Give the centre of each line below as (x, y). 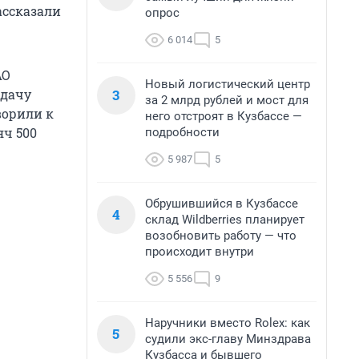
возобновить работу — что (221, 236)
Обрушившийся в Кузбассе (222, 204)
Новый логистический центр (228, 84)
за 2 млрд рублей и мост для (227, 100)
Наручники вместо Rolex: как (228, 323)
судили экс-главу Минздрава (228, 339)
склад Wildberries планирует (225, 220)
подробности (182, 132)
